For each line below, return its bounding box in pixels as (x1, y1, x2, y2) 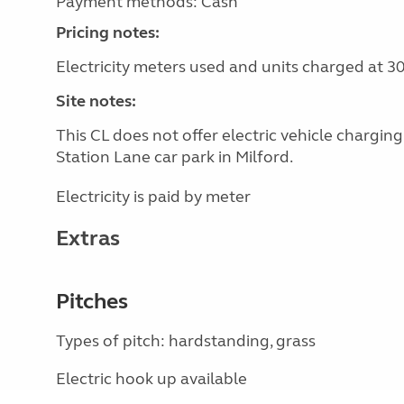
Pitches (56, 289, 128, 315)
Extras (56, 225, 120, 252)
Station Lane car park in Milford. (56, 147, 293, 167)
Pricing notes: (56, 23, 160, 42)
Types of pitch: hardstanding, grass (56, 331, 316, 351)
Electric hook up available (56, 369, 247, 389)
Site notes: (56, 91, 136, 111)
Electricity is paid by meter (56, 187, 251, 207)
